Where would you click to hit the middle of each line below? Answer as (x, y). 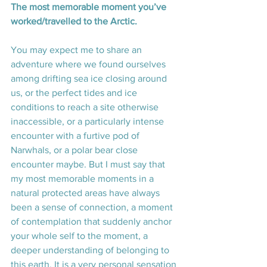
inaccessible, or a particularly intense (89, 122)
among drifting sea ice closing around (90, 79)
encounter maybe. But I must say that (89, 164)
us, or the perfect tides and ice (75, 93)
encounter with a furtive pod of (76, 136)
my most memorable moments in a (83, 179)
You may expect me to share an (77, 50)
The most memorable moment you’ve (90, 7)
